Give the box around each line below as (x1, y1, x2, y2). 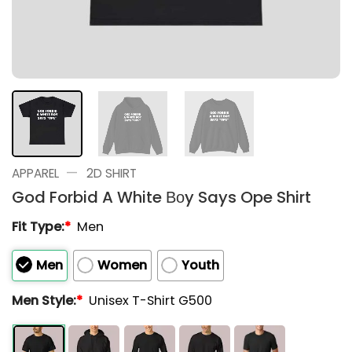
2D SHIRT (86, 164, 137, 181)
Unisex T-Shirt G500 (89, 291, 213, 310)
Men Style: (12, 291, 76, 310)
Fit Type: (12, 217, 64, 236)
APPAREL (12, 164, 59, 181)
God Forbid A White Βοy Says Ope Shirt (12, 185, 311, 208)
